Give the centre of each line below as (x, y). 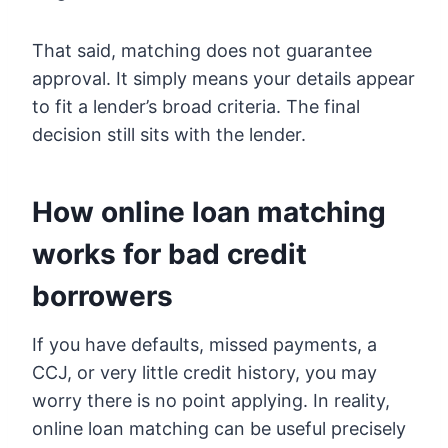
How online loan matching (209, 211)
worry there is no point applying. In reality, (211, 400)
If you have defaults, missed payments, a (204, 344)
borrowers (102, 295)
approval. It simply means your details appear (223, 78)
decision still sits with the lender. (169, 134)
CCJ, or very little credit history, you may (204, 372)
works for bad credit (169, 253)
